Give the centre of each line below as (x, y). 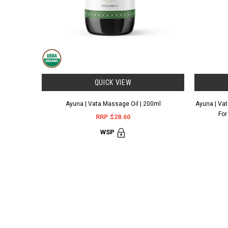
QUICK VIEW (113, 82)
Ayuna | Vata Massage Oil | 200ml (113, 104)
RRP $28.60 (113, 117)
